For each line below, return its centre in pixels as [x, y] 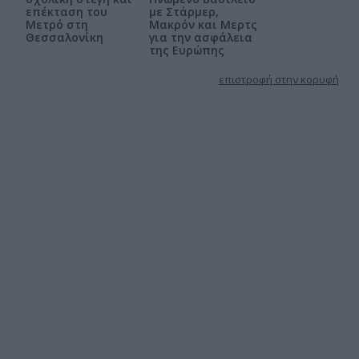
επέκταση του [67, 12]
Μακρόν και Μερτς [203, 24]
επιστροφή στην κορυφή [279, 79]
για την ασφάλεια [201, 37]
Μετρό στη [57, 24]
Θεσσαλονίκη [65, 37]
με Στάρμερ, [184, 12]
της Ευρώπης [187, 50]
